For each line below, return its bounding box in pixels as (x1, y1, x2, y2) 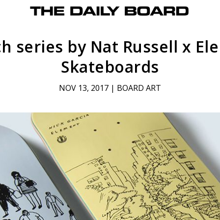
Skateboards (61, 56, 159, 78)
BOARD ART (116, 82, 161, 94)
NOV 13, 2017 (58, 82, 109, 94)
